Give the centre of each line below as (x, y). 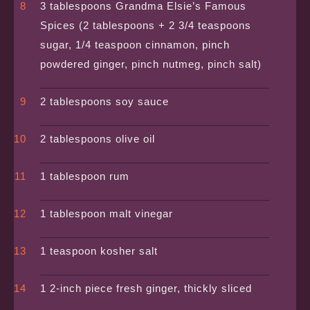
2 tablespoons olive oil (98, 139)
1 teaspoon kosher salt (99, 251)
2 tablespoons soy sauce (105, 102)
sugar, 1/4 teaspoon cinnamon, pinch (135, 45)
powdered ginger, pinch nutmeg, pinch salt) (151, 64)
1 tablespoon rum (85, 176)
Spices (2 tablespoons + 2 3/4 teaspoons (146, 26)
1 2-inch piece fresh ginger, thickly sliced (146, 289)
